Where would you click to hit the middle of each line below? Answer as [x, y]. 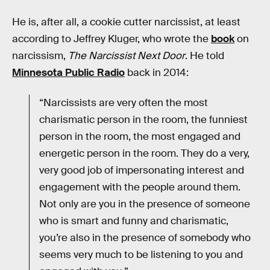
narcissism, [40, 56]
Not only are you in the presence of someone [145, 204]
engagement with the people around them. [140, 187]
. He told [205, 56]
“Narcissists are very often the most [124, 103]
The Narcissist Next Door [127, 56]
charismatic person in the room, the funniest [143, 120]
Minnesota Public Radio [68, 73]
